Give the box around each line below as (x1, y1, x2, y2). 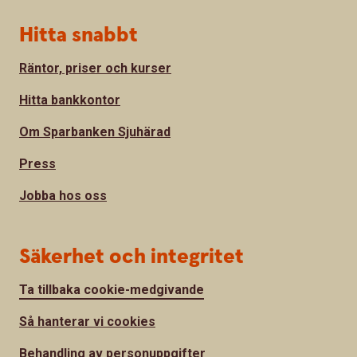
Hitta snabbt (19, 22, 138, 50)
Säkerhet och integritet (19, 243, 244, 272)
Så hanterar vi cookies (19, 314, 155, 330)
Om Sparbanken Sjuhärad (19, 124, 171, 140)
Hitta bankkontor (19, 92, 120, 108)
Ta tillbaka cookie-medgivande (19, 282, 204, 298)
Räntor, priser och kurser (19, 61, 171, 76)
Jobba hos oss (19, 188, 107, 204)
